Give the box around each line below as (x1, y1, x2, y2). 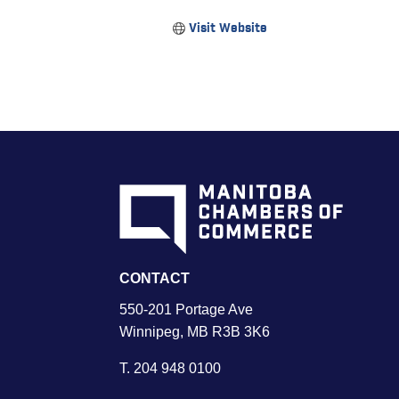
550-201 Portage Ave (119, 301, 254, 317)
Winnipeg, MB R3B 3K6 (119, 323, 271, 339)
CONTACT (119, 270, 191, 286)
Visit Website (188, 20, 267, 37)
